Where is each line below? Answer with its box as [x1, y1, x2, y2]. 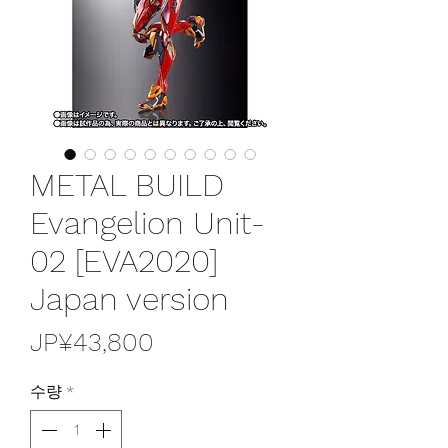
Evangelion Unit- [30, 203, 265, 242]
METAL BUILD [30, 165, 224, 204]
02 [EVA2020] [30, 241, 218, 280]
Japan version [30, 279, 229, 318]
